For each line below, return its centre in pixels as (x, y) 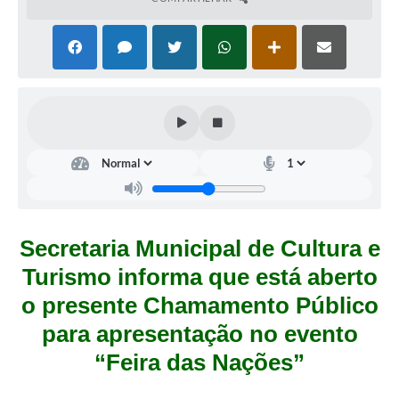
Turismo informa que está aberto (199, 277)
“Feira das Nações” (199, 363)
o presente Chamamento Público (199, 306)
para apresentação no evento (199, 334)
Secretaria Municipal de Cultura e (199, 249)
